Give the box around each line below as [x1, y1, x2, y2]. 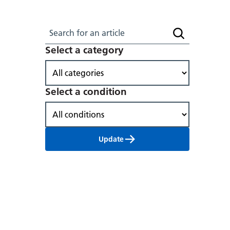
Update [99, 135, 124, 144]
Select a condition [45, 86, 127, 98]
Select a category [45, 44, 124, 56]
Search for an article [45, 22, 127, 32]
